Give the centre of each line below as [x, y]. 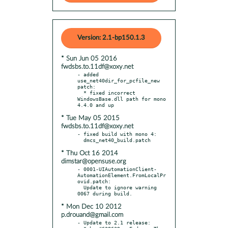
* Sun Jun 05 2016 [89, 59]
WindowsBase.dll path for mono [122, 98]
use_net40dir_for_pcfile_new [119, 80]
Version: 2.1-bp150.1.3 [111, 38]
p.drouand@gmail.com [92, 215]
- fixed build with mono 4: [117, 134]
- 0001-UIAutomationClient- [117, 169]
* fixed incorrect [80, 92]
